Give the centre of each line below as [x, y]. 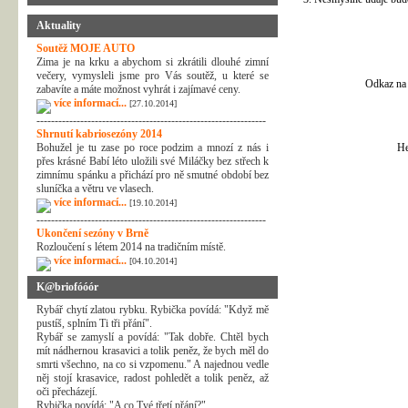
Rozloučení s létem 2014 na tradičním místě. [131, 247]
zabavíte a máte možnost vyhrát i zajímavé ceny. [138, 89]
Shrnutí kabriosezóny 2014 [99, 134]
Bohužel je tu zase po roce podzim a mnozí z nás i [153, 148]
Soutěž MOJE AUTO [86, 48]
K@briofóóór [67, 287]
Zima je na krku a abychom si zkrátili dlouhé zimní [153, 62]
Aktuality [59, 25]
